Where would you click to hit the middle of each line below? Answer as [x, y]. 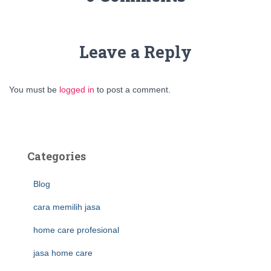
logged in [77, 90]
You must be [34, 90]
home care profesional [76, 230]
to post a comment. [132, 90]
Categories [57, 156]
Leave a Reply [135, 52]
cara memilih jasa [67, 207]
